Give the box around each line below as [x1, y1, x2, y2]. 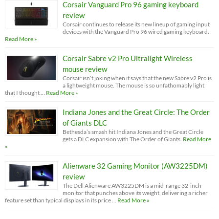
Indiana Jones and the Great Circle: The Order [63, 107, 210, 116]
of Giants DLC [63, 118, 107, 127]
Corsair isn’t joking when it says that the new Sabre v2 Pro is [63, 74, 212, 82]
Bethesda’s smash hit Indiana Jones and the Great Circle [63, 128, 203, 135]
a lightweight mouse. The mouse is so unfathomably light [63, 81, 204, 89]
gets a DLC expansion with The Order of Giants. [63, 135, 182, 143]
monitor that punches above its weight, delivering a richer [63, 189, 208, 197]
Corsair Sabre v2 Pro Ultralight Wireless [63, 53, 193, 63]
